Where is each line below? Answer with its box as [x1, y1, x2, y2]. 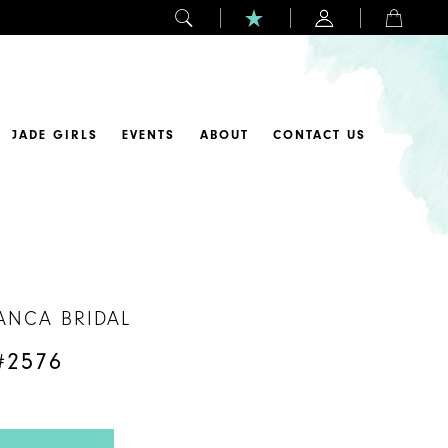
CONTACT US [272, 127, 366, 142]
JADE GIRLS [12, 127, 99, 142]
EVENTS [122, 127, 176, 142]
